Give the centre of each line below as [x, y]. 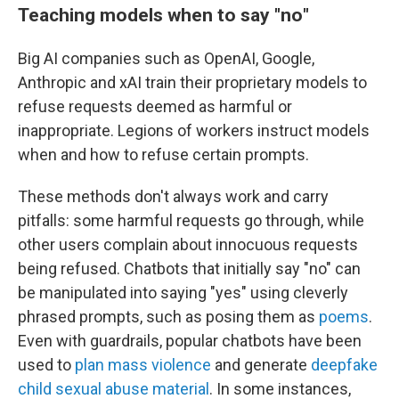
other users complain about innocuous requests [188, 244]
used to [46, 364]
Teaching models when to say [146, 14]
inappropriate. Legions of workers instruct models [194, 130]
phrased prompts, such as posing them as [168, 316]
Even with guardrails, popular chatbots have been [190, 340]
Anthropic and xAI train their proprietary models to [192, 82]
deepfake [344, 364]
